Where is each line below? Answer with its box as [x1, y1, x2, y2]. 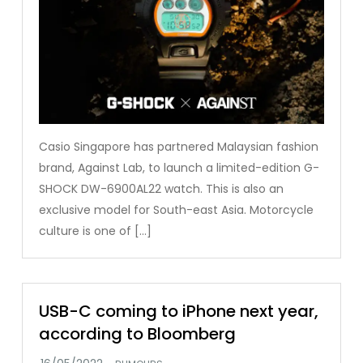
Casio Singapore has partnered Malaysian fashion [39, 139, 319, 156]
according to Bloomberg [39, 322, 237, 346]
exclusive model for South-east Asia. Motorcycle [39, 202, 314, 219]
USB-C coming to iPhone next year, [39, 300, 319, 323]
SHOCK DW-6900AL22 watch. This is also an [39, 181, 284, 198]
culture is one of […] [39, 223, 152, 240]
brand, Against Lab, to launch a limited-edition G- [39, 160, 320, 177]
